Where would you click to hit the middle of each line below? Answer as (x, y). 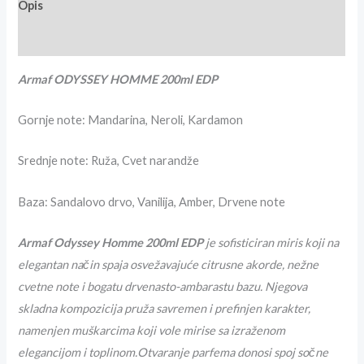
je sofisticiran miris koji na (271, 243)
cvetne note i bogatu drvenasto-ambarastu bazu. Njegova (163, 287)
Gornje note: (53, 120)
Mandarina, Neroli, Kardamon (166, 120)
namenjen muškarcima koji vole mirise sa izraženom (152, 331)
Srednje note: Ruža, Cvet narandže (109, 161)
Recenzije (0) (55, 39)
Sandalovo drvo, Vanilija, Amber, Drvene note (168, 201)
